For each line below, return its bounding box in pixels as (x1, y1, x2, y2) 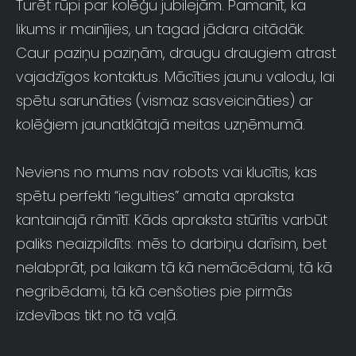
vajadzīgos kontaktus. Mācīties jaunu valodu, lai (16, 67, 335, 87)
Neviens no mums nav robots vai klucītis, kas (16, 162, 317, 183)
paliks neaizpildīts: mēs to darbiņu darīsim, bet (16, 234, 327, 254)
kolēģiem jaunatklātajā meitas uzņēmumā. (16, 114, 305, 135)
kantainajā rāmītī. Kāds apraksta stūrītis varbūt (16, 210, 327, 230)
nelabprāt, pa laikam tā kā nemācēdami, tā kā (16, 257, 332, 278)
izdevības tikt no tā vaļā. (16, 305, 178, 326)
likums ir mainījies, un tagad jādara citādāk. (16, 19, 305, 40)
